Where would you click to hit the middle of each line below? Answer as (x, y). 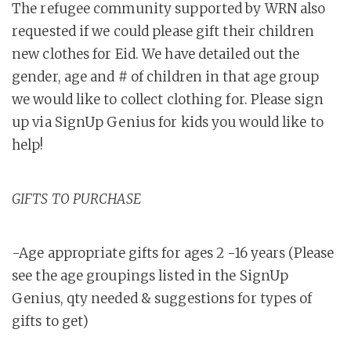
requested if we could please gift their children (163, 31)
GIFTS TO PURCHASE (76, 199)
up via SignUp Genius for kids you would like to (168, 122)
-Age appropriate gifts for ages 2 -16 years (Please (173, 253)
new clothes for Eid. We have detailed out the (156, 54)
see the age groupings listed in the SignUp (150, 276)
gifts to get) (51, 321)
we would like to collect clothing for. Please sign (168, 100)
